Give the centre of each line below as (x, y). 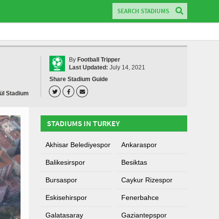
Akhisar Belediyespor (78, 145)
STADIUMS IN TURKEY (83, 123)
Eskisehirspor (66, 197)
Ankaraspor (139, 145)
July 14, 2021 (127, 67)
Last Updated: (88, 67)
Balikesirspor (65, 162)
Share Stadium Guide (79, 79)
